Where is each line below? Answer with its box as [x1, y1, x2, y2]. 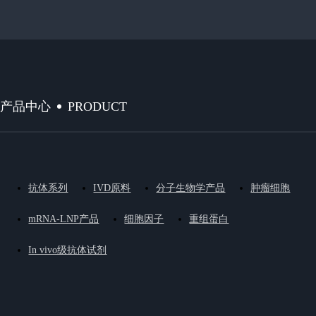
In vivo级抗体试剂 [28, 245, 107, 255]
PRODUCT [68, 99, 128, 114]
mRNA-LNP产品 [28, 214, 99, 224]
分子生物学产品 [156, 183, 226, 193]
